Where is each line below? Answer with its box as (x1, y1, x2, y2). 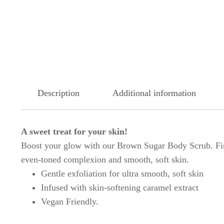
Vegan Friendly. (41, 196, 98, 207)
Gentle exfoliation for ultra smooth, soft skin (41, 168, 203, 179)
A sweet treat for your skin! (21, 126, 127, 137)
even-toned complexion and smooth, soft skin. (21, 154, 189, 165)
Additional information (112, 88, 196, 98)
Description (37, 88, 79, 98)
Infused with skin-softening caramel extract (41, 182, 198, 193)
